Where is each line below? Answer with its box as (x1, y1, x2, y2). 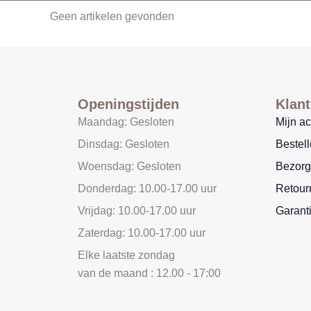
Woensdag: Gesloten (78, 160, 181, 172)
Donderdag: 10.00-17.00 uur (78, 183, 217, 194)
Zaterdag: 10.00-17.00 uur (78, 227, 205, 239)
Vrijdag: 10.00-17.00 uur (78, 205, 196, 217)
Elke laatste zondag (78, 249, 175, 261)
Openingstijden (78, 96, 179, 112)
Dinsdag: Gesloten (78, 138, 169, 150)
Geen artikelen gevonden (50, 10, 174, 22)
